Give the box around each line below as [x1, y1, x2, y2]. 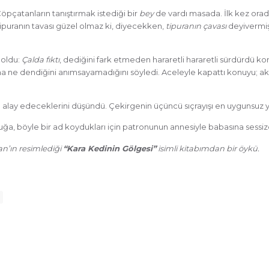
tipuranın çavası [166, 20, 226, 31]
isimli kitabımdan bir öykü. [156, 143, 259, 153]
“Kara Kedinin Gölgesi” [63, 143, 156, 153]
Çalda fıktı [22, 54, 59, 64]
